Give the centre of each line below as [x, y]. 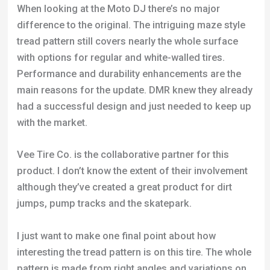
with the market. [52, 123]
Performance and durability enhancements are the [129, 74]
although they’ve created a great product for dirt [124, 187]
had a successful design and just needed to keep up [134, 107]
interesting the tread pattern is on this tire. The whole [134, 252]
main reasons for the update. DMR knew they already [134, 90]
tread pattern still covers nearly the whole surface [127, 42]
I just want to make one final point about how [116, 236]
